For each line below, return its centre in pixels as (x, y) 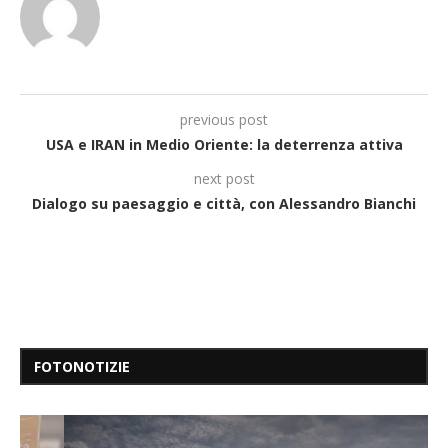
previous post (224, 119)
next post (224, 178)
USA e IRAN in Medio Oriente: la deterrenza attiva (224, 144)
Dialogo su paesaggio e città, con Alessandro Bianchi (224, 203)
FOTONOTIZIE (82, 366)
